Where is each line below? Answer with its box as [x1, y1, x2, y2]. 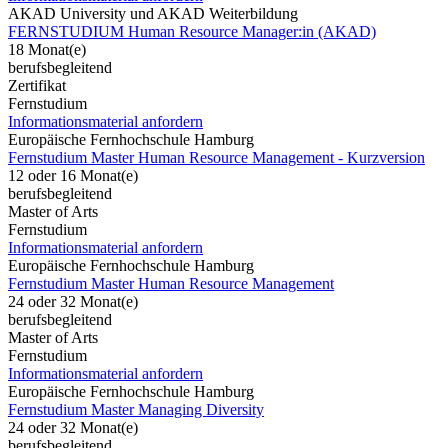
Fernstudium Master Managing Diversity [8, 400, 264, 418]
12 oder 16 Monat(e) [8, 166, 138, 184]
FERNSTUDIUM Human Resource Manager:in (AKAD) [8, 22, 376, 40]
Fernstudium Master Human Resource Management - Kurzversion [8, 148, 425, 166]
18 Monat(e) [8, 40, 86, 58]
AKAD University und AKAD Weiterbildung [8, 4, 298, 22]
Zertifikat [8, 76, 66, 94]
